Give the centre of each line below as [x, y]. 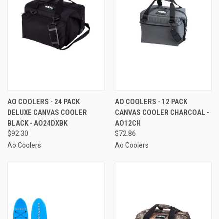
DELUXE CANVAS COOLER [47, 112]
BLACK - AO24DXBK [37, 123]
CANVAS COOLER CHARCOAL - [162, 112]
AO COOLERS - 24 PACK [44, 101]
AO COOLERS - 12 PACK [151, 101]
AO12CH [128, 123]
